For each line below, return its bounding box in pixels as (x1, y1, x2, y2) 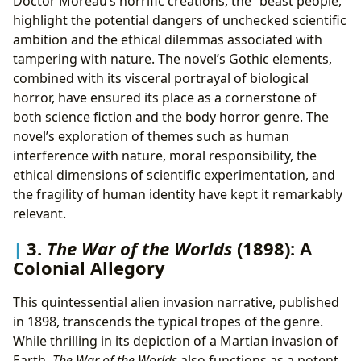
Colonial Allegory (13, 255, 165, 280)
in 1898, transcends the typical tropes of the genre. (13, 313, 323, 331)
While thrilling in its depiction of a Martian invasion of (13, 332, 338, 351)
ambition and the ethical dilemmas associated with (13, 31, 322, 49)
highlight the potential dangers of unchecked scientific (13, 11, 346, 30)
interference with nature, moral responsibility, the (13, 147, 317, 165)
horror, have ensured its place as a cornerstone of (13, 89, 317, 107)
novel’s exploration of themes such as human (13, 127, 289, 146)
